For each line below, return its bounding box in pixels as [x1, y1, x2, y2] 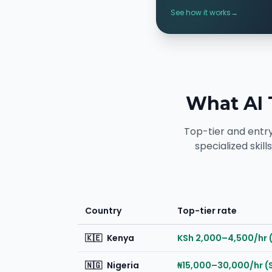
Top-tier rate [177, 205, 237, 217]
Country [85, 205, 121, 217]
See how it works [171, 7, 231, 18]
